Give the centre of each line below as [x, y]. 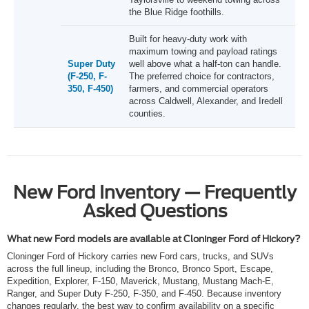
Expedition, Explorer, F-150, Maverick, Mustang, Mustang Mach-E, [140, 281]
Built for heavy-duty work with [188, 39]
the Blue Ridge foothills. [177, 12]
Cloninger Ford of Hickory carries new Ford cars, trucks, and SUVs [140, 257]
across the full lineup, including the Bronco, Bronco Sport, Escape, [140, 269]
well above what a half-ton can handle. [205, 64]
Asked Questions [154, 211]
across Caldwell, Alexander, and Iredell [206, 101]
